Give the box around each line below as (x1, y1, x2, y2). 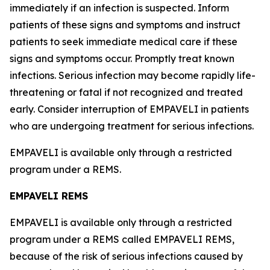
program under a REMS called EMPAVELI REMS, (10, 233, 234, 245)
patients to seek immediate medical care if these (10, 36, 237, 48)
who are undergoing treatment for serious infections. (10, 120, 259, 132)
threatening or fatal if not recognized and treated (10, 86, 243, 98)
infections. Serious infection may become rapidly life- (10, 69, 256, 81)
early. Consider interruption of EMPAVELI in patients (10, 103, 249, 115)
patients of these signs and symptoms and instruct (10, 19, 240, 31)
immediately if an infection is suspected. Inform (10, 2, 229, 14)
